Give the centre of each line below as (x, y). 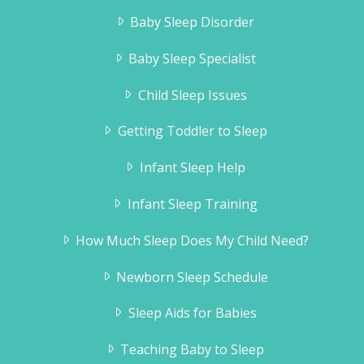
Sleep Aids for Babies (192, 313)
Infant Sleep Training (192, 204)
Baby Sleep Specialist (193, 58)
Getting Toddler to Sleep (192, 131)
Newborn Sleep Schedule (193, 277)
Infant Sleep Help (192, 168)
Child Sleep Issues (192, 95)
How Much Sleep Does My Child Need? (193, 240)
